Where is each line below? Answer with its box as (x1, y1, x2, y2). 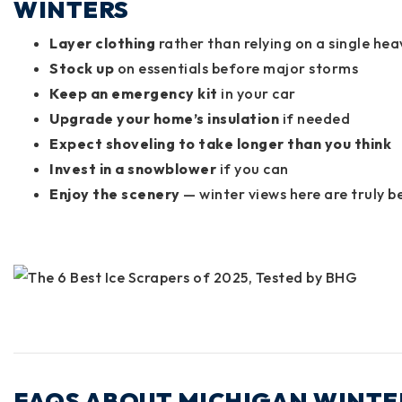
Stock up (49, 58, 114, 77)
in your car (217, 83, 296, 102)
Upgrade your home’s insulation (49, 109, 279, 127)
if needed (279, 109, 350, 127)
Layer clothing (49, 33, 155, 52)
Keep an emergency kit (49, 83, 218, 102)
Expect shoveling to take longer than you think (49, 134, 391, 153)
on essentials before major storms (114, 58, 358, 77)
